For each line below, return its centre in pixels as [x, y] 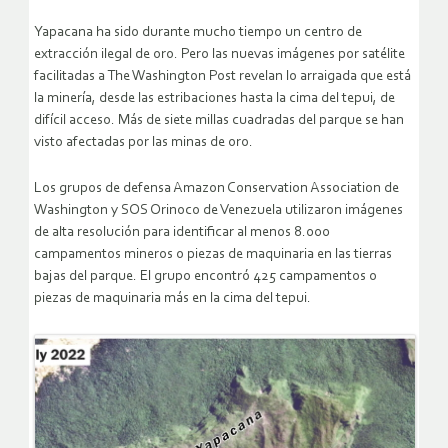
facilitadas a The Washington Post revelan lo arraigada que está [222, 77]
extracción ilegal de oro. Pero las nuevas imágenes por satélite [219, 55]
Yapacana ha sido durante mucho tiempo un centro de [198, 33]
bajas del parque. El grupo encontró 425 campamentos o [205, 277]
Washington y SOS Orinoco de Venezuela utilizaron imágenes [218, 211]
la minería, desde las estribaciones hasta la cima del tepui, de [214, 99]
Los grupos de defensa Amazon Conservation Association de [216, 189]
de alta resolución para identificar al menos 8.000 [182, 233]
